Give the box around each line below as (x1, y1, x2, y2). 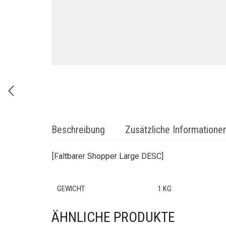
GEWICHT (57, 184, 85, 193)
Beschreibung (51, 124, 105, 136)
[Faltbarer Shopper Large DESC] (52, 151, 163, 161)
